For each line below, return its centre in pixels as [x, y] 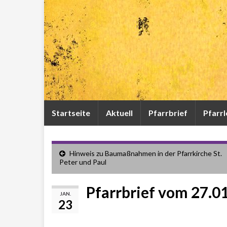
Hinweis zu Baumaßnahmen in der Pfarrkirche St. [146, 153]
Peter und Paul [83, 162]
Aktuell [119, 113]
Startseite [71, 113]
